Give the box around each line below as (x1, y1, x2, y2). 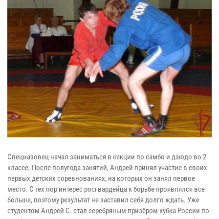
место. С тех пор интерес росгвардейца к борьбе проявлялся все (7, 185, 205, 194)
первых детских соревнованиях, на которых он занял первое (7, 174, 195, 183)
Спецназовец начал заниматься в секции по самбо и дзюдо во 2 (7, 153, 206, 162)
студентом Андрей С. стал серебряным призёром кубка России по (7, 206, 209, 216)
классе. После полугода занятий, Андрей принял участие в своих (7, 163, 207, 173)
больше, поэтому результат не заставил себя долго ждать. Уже (7, 196, 199, 205)
